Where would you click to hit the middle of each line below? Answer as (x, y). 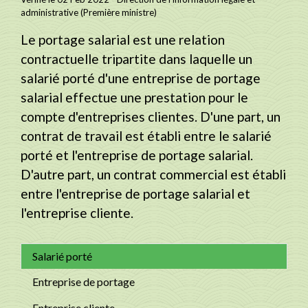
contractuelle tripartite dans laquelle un (136, 58)
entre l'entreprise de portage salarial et (135, 193)
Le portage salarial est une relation (123, 39)
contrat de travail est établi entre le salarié (146, 135)
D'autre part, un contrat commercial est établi (153, 174)
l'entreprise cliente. (77, 212)
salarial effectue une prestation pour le (134, 97)
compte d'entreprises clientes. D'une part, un (151, 116)
